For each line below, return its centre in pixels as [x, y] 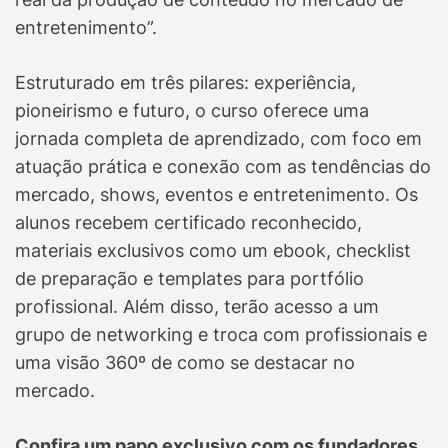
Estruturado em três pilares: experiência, [185, 83]
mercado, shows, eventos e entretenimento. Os [216, 195]
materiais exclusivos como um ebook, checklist [213, 251]
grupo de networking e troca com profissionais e [221, 335]
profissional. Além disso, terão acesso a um [197, 307]
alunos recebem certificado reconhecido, [188, 223]
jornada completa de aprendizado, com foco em [218, 139]
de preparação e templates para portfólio [189, 279]
